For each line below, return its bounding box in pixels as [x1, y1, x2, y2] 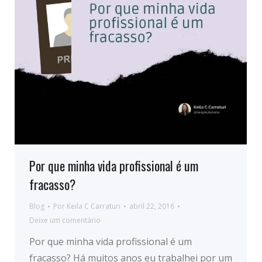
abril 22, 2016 [129, 201, 174, 211]
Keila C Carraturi [67, 201, 120, 211]
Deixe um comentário [29, 215, 101, 225]
